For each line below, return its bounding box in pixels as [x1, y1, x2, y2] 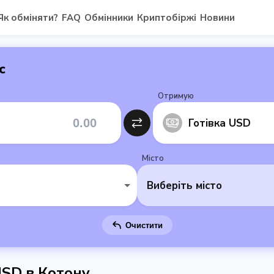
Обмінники [84, 11, 133, 24]
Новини [199, 11, 235, 24]
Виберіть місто [147, 178, 222, 193]
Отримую [158, 91, 194, 102]
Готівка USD [188, 116, 251, 130]
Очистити [125, 220, 163, 230]
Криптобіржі [136, 11, 196, 24]
